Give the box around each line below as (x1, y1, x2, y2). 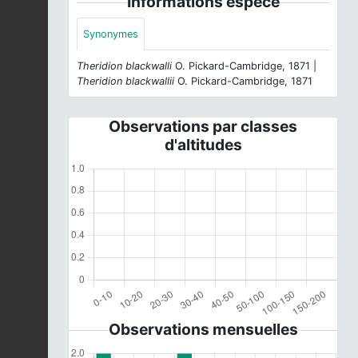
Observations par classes (109, 116, 297, 136)
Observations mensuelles (108, 319, 298, 339)
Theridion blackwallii (77, 74, 174, 87)
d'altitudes (164, 134, 242, 154)
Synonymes (83, 27, 138, 40)
